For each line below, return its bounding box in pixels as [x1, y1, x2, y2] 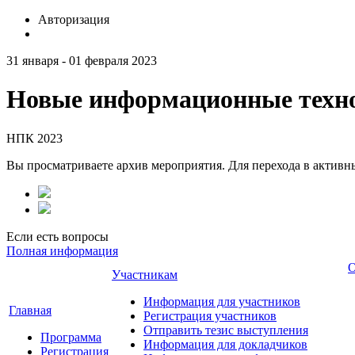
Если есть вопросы [6, 229, 109, 243]
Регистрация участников [143, 308, 277, 323]
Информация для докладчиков [143, 337, 307, 351]
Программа [40, 330, 101, 344]
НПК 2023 [6, 131, 63, 145]
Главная [9, 303, 52, 317]
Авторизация [38, 13, 109, 26]
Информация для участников [143, 294, 300, 308]
